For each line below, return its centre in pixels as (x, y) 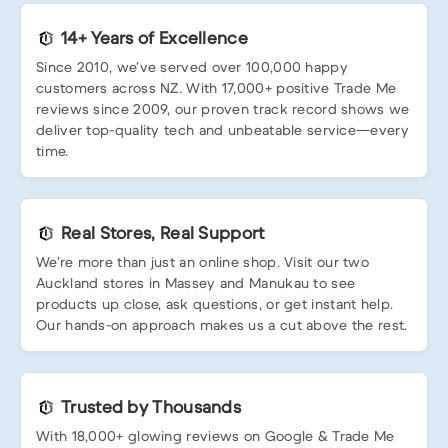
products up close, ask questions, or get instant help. (215, 304)
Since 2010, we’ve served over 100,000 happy (192, 67)
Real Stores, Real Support (163, 233)
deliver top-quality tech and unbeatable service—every (222, 130)
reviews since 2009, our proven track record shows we (223, 109)
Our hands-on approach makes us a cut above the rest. (222, 325)
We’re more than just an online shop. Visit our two (202, 262)
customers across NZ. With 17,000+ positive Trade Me (216, 88)
